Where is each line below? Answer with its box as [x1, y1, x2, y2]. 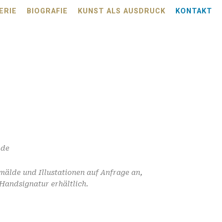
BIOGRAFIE [27, 7, 68, 15]
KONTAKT [175, 7, 212, 15]
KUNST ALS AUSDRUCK [78, 7, 166, 15]
